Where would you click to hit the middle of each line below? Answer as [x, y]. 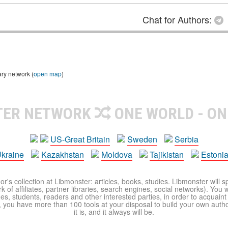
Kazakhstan [63, 154]
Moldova [117, 154]
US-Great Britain [80, 139]
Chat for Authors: [178, 19]
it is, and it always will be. [114, 212]
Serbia [186, 139]
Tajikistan [167, 154]
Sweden [142, 139]
